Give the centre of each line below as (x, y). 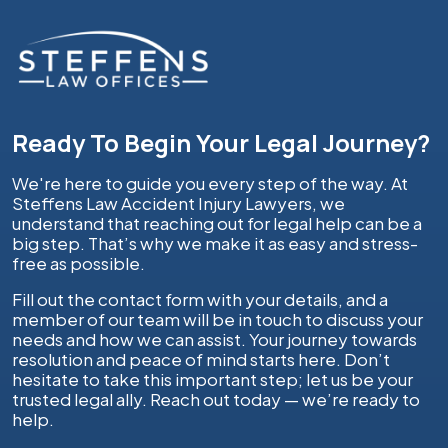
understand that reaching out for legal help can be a (217, 222)
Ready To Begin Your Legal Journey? (221, 142)
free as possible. (78, 262)
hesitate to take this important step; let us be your (212, 378)
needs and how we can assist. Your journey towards (214, 338)
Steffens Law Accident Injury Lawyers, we (178, 202)
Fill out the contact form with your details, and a (200, 298)
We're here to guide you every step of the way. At (210, 182)
